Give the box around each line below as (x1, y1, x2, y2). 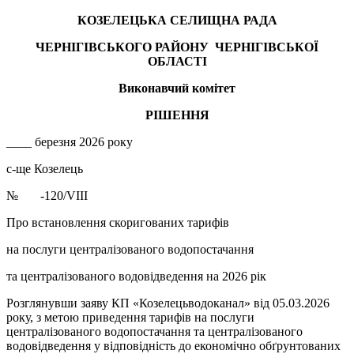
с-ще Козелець (6, 162, 83, 176)
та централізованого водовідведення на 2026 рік (6, 269, 266, 284)
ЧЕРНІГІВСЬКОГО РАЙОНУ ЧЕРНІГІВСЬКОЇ (36, 40, 318, 55)
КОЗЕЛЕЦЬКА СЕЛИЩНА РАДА (77, 13, 277, 28)
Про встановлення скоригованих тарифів (6, 216, 229, 230)
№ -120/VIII (6, 189, 88, 203)
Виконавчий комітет (119, 81, 235, 96)
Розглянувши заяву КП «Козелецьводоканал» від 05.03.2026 (6, 296, 330, 311)
